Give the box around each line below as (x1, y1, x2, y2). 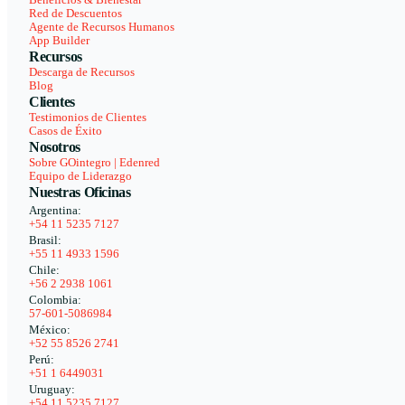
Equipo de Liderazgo (29, 170, 132, 184)
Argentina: (29, 204, 81, 218)
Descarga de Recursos (29, 66, 135, 80)
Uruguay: (29, 383, 75, 397)
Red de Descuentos (29, 7, 122, 21)
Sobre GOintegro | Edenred (29, 156, 160, 170)
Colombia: (29, 294, 81, 307)
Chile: (29, 264, 60, 278)
